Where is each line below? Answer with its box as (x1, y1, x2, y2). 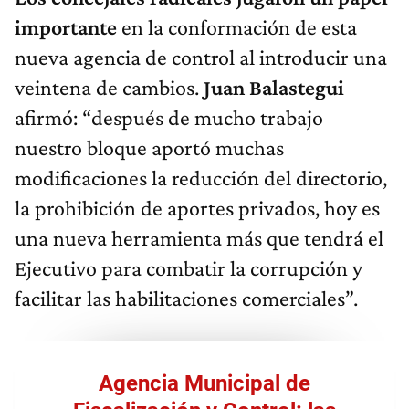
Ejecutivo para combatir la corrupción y (15, 255, 362, 280)
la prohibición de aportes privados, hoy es (15, 194, 380, 220)
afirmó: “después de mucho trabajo (15, 104, 323, 130)
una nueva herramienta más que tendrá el (15, 225, 383, 250)
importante (15, 14, 117, 39)
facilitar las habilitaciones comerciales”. (15, 285, 358, 310)
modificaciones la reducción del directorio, (15, 164, 387, 190)
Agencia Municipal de (99, 370, 310, 396)
